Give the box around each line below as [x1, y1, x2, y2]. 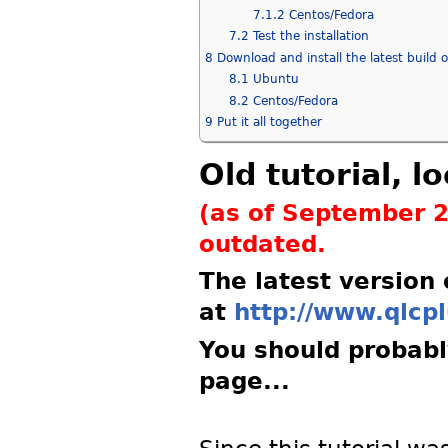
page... [198, 367, 290, 394]
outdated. [198, 231, 326, 258]
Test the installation [252, 29, 369, 44]
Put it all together [216, 115, 322, 129]
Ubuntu [252, 72, 299, 87]
